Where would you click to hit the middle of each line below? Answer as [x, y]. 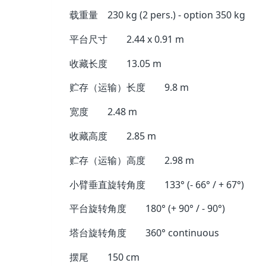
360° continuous [182, 233]
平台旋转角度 [98, 209]
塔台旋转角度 [98, 233]
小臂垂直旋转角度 [107, 184]
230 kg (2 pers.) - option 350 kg [176, 15]
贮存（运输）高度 [107, 160]
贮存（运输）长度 [107, 88]
